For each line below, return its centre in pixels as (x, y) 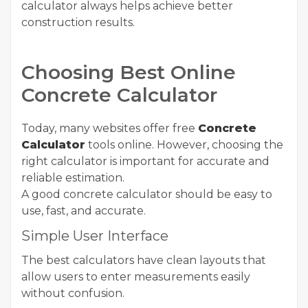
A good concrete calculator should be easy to (147, 194)
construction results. (78, 22)
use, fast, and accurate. (84, 211)
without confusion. (73, 293)
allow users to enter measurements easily (136, 277)
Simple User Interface (95, 236)
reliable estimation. (73, 178)
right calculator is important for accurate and (145, 161)
